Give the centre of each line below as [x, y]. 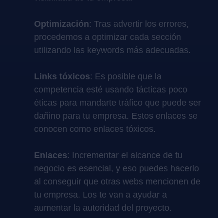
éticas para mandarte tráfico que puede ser [118, 102]
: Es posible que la [126, 76]
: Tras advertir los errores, [139, 24]
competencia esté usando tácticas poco [111, 89]
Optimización [62, 24]
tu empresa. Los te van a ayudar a [100, 194]
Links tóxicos [62, 76]
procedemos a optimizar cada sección [108, 37]
